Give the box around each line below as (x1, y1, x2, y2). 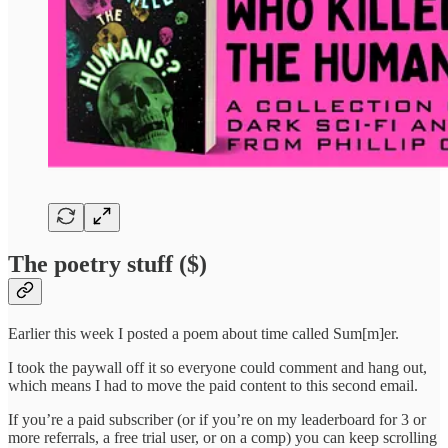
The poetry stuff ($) (8, 251, 207, 278)
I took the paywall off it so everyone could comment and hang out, (8, 359, 427, 377)
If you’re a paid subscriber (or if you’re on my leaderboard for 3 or (8, 411, 426, 429)
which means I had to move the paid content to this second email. (8, 377, 418, 395)
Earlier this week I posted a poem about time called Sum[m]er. (8, 325, 399, 343)
